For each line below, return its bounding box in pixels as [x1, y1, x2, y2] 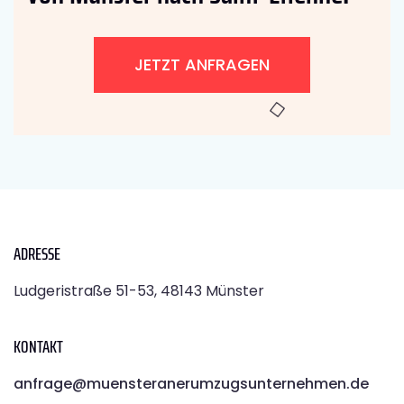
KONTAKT [14, 331, 63, 361]
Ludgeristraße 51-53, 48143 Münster [14, 280, 264, 301]
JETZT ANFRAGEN [134, 52, 270, 76]
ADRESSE [14, 238, 60, 268]
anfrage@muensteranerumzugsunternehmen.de [14, 372, 369, 394]
